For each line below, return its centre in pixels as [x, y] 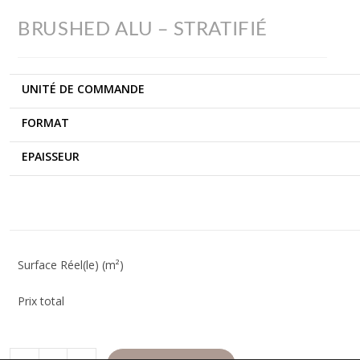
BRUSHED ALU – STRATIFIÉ [143, 27]
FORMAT [46, 122]
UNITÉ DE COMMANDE [84, 88]
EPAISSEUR [51, 156]
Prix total [41, 301]
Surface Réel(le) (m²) [71, 264]
